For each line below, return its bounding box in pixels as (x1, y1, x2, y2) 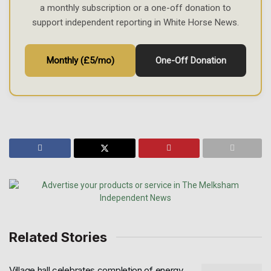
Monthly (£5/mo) (46, 54, 114, 66)
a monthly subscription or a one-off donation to (40, 2, 231, 13)
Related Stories (9, 229, 107, 245)
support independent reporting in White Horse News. (32, 16, 239, 28)
